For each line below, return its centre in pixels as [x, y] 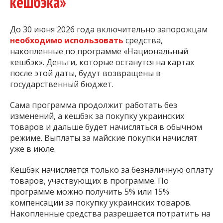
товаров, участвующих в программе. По [89, 180]
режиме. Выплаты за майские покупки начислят [104, 138]
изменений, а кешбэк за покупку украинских [97, 116]
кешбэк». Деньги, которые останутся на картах [102, 62]
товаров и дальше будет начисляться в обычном [106, 127]
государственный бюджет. [62, 84]
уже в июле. [33, 149]
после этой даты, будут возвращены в [85, 73]
